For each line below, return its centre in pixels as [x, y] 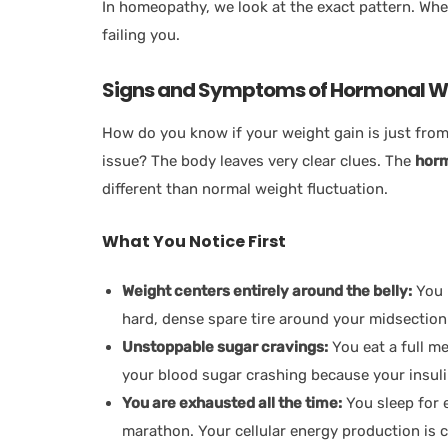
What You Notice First [198, 241]
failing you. [141, 34]
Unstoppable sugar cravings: [225, 346]
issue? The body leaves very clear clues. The [258, 160]
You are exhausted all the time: [232, 402]
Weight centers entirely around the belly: [267, 290]
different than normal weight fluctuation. [245, 188]
